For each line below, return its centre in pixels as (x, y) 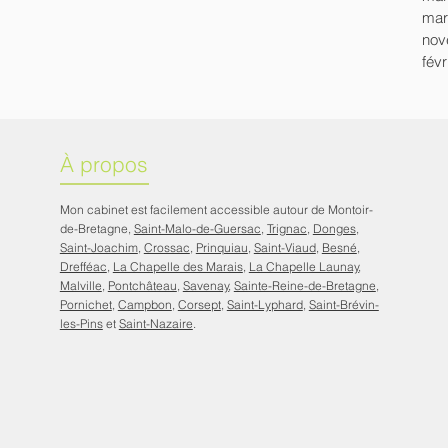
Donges (334, 228)
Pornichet (85, 304)
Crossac (166, 247)
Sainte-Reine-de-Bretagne (304, 285)
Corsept (199, 304)
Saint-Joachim (98, 247)
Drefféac (83, 266)
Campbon (144, 304)
